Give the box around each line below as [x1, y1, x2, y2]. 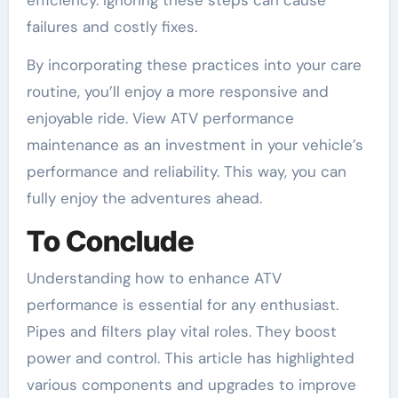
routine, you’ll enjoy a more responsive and [26, 81, 329, 101]
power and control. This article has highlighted [26, 348, 354, 369]
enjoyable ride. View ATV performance [26, 107, 294, 128]
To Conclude [26, 223, 194, 259]
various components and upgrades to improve [26, 375, 356, 395]
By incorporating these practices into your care [26, 54, 362, 75]
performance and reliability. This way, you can [26, 161, 346, 181]
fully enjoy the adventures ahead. [26, 187, 262, 208]
